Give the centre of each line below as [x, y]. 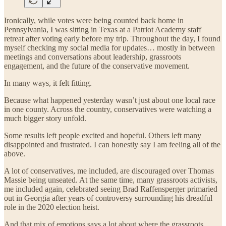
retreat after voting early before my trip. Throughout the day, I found [112, 38]
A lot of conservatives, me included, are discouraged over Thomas [109, 171]
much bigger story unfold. [45, 118]
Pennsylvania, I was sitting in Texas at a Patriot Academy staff [103, 29]
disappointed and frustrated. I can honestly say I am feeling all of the [112, 144]
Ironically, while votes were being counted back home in [94, 20]
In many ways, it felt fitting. [48, 83]
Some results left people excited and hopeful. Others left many [103, 135]
